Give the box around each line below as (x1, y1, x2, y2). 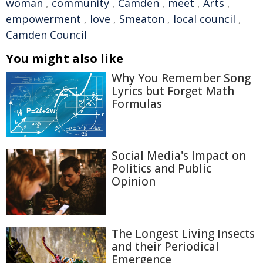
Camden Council (6, 28, 87, 42)
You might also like (6, 50, 123, 66)
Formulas (112, 96, 162, 112)
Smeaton (119, 12, 164, 26)
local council (173, 12, 235, 26)
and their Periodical (112, 239, 219, 255)
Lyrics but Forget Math (112, 83, 234, 99)
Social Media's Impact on (112, 147, 246, 163)
